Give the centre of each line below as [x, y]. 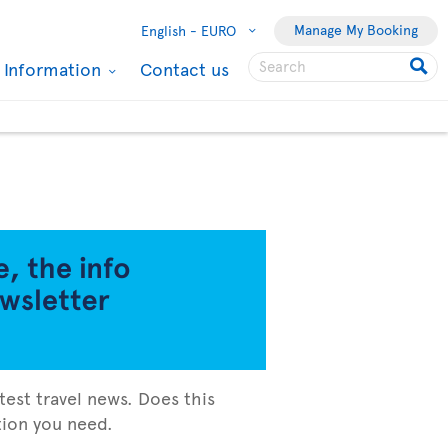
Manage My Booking [356, 29]
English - [169, 30]
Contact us [184, 68]
